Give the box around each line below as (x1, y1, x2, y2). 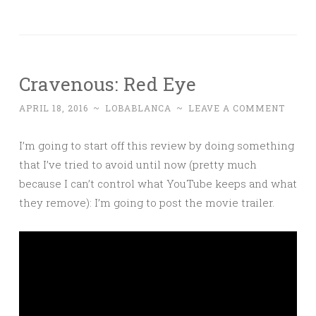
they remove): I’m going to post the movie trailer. (19, 195, 274, 210)
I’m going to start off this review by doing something (19, 138, 294, 153)
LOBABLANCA (105, 102, 171, 114)
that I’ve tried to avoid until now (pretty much (19, 157, 257, 172)
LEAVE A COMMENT (188, 102, 285, 114)
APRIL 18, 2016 (19, 102, 88, 114)
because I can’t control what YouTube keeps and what (19, 176, 297, 191)
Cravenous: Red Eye (19, 71, 196, 97)
